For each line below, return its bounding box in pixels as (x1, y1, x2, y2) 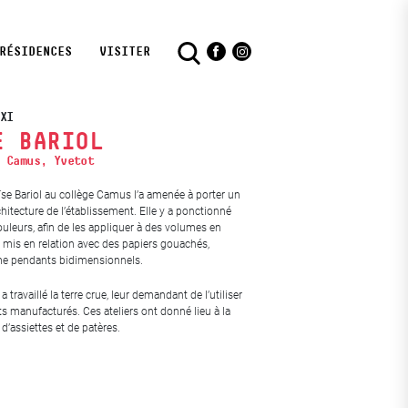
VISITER (99, 44, 150, 58)
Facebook (216, 53, 279, 70)
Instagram (241, 53, 307, 70)
